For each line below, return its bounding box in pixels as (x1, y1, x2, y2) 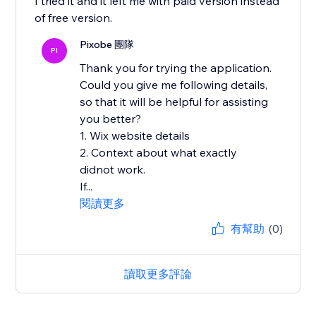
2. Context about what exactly (80, 145, 238, 160)
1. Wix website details (80, 128, 190, 143)
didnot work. (80, 162, 146, 177)
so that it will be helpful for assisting (80, 95, 269, 109)
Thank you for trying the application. (80, 61, 272, 75)
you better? (80, 111, 142, 126)
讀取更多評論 (124, 267, 192, 281)
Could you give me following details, (80, 78, 268, 92)
